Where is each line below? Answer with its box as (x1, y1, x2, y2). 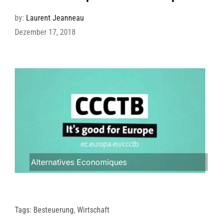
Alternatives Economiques (30, 157, 127, 167)
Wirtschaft (77, 205, 110, 215)
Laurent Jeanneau (26, 13, 84, 23)
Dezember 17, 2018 (14, 27, 76, 37)
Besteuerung (33, 205, 74, 215)
